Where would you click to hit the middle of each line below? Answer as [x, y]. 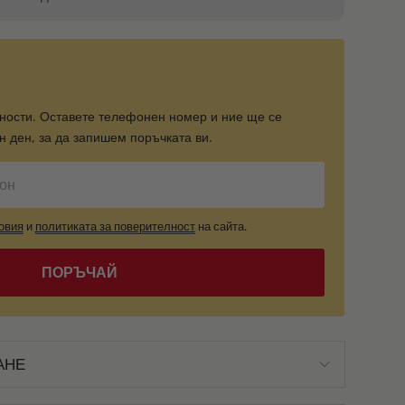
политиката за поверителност [115, 226]
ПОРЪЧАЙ [79, 272]
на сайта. [221, 226]
